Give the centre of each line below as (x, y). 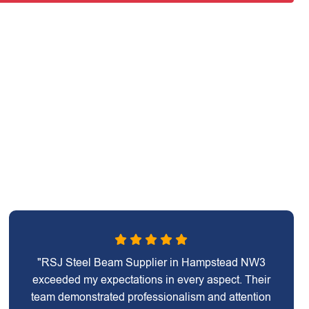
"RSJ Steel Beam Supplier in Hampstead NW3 (151, 262)
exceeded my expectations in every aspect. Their (151, 280)
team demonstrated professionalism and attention (151, 297)
